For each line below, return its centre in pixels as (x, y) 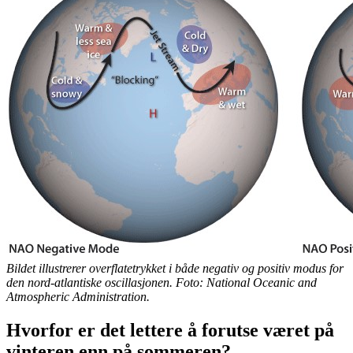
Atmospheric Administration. (78, 297)
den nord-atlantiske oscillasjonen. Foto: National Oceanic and (162, 283)
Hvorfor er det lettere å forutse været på (170, 331)
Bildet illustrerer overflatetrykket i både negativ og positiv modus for (175, 269)
